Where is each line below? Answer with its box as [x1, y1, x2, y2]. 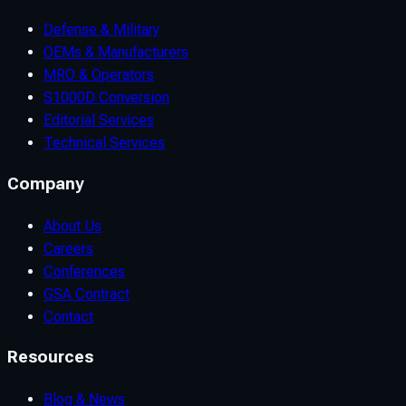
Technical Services [43, 134, 165, 152]
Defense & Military [43, 21, 159, 39]
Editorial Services [43, 111, 154, 130]
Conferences [43, 262, 125, 280]
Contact [43, 307, 93, 325]
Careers [43, 239, 93, 257]
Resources [7, 347, 93, 368]
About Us [43, 217, 101, 235]
